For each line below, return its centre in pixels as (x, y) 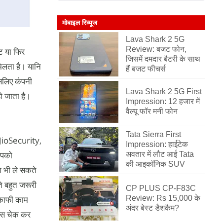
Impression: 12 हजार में (163, 101)
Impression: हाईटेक (157, 144)
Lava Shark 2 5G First (164, 92)
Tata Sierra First (153, 134)
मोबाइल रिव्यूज (80, 23)
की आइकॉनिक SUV (155, 164)
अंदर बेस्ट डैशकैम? (152, 208)
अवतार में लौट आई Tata (160, 154)
